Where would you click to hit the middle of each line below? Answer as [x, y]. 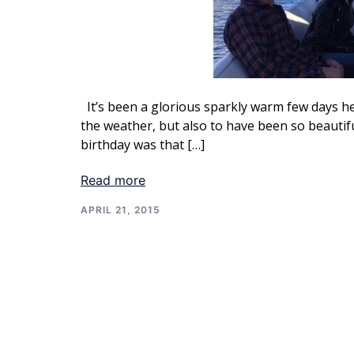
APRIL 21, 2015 [121, 210]
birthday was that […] [143, 145]
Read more [113, 180]
